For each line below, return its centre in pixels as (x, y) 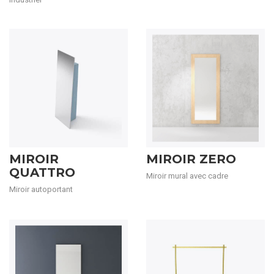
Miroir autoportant (41, 189)
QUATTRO (42, 172)
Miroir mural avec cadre (187, 176)
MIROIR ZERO (191, 159)
